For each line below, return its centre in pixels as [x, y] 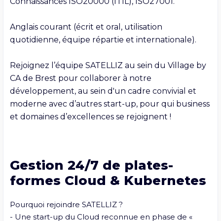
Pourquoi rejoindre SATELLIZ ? [66, 204]
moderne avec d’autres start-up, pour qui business [110, 104]
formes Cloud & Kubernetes [108, 180]
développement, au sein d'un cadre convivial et [103, 91]
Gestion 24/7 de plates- [91, 165]
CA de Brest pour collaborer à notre [80, 78]
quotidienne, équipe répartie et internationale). [103, 39]
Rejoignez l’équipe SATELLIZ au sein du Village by [108, 65]
